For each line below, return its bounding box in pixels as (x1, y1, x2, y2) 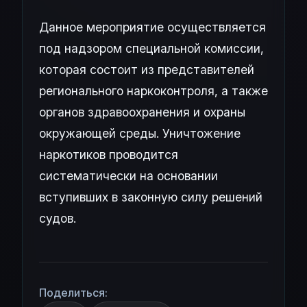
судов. (39, 211, 76, 225)
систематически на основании (39, 169, 218, 183)
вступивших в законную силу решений (39, 190, 262, 204)
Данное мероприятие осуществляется (39, 20, 266, 34)
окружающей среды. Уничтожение (39, 126, 241, 140)
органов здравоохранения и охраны (39, 105, 245, 119)
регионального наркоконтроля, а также (39, 84, 268, 98)
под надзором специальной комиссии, (39, 41, 264, 56)
